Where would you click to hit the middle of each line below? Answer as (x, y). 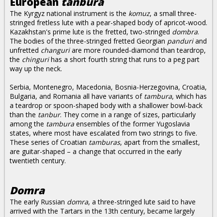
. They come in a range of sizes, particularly (128, 115)
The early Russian (38, 202)
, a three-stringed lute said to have (142, 202)
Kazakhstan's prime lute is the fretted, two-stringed (91, 32)
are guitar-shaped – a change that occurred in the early (96, 151)
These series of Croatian (49, 142)
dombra (185, 32)
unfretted (25, 50)
